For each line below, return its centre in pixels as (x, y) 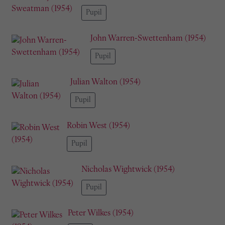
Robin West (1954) (98, 126)
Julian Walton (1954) (106, 82)
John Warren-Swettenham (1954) (148, 38)
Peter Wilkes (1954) (101, 213)
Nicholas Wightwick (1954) (128, 170)
